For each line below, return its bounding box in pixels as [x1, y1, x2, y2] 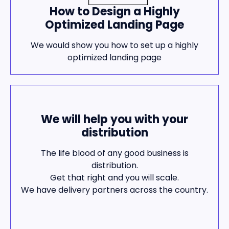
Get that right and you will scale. [50, 172, 179, 184]
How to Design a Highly [49, 3, 180, 19]
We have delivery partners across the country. [21, 184, 208, 196]
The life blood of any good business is [40, 147, 189, 159]
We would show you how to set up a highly [31, 39, 198, 52]
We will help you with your [41, 111, 188, 128]
